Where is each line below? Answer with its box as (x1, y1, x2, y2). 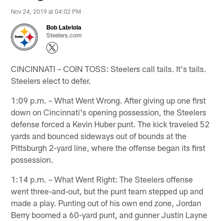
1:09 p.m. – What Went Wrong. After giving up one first (11, 95, 206, 105)
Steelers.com (46, 31, 82, 38)
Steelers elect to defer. (11, 75, 91, 85)
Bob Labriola (46, 23, 82, 31)
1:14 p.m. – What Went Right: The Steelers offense (11, 174, 193, 184)
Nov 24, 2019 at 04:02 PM (11, 7, 81, 15)
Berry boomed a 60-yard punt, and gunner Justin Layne (11, 209, 208, 220)
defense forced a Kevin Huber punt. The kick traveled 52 (11, 118, 210, 129)
